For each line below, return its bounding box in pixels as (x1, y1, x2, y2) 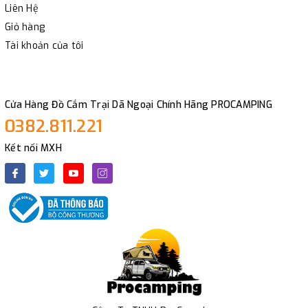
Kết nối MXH (5, 142, 62, 155)
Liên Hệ (5, 2, 38, 16)
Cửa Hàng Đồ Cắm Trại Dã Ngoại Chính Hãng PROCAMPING (5, 98, 272, 112)
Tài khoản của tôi (5, 39, 84, 53)
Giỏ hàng (5, 21, 45, 34)
